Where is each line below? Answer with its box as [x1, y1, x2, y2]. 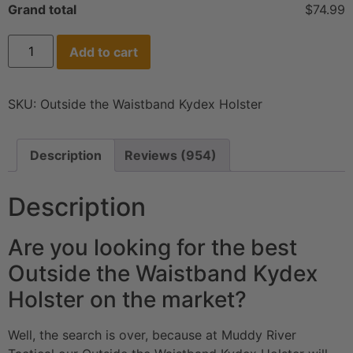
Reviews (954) [124, 147, 217, 164]
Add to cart [69, 44, 139, 61]
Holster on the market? [8, 286, 247, 314]
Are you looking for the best [8, 234, 297, 262]
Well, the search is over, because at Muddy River [8, 327, 296, 344]
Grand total [8, 2, 76, 18]
